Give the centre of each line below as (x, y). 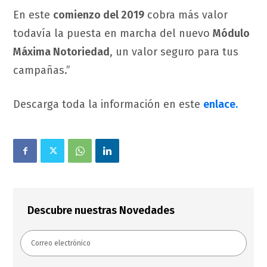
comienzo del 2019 (99, 15)
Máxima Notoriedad (61, 52)
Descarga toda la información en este (108, 105)
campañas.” (42, 71)
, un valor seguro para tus (174, 52)
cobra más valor (186, 15)
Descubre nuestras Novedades (101, 211)
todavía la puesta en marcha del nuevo (113, 34)
